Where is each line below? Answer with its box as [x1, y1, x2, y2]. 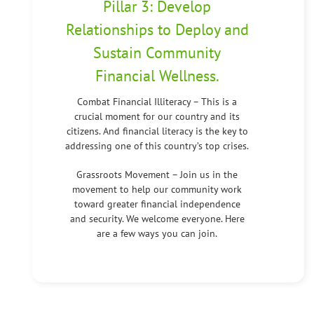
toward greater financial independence [74, 197, 240, 210]
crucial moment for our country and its [74, 109, 240, 123]
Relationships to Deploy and [65, 19, 249, 39]
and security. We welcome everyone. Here [69, 212, 245, 225]
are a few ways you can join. [97, 226, 217, 240]
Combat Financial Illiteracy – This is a [77, 95, 237, 108]
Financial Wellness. [95, 65, 219, 86]
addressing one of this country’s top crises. [65, 139, 249, 152]
